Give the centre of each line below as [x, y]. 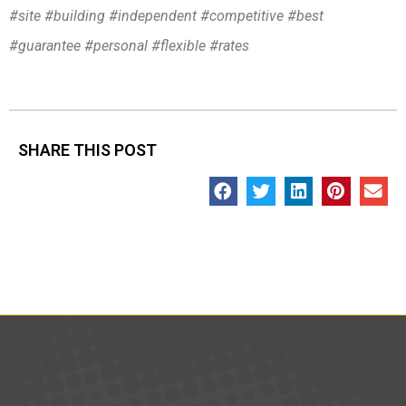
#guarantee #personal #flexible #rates [129, 45]
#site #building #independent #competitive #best [166, 15]
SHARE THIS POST [87, 150]
